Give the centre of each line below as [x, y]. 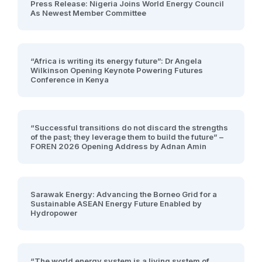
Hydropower [54, 213]
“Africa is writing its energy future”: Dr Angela [116, 61]
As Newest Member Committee [88, 13]
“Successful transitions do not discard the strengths [129, 127]
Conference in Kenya [70, 80]
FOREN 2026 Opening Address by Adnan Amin [118, 146]
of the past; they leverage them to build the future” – [127, 137]
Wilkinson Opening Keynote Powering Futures [117, 70]
